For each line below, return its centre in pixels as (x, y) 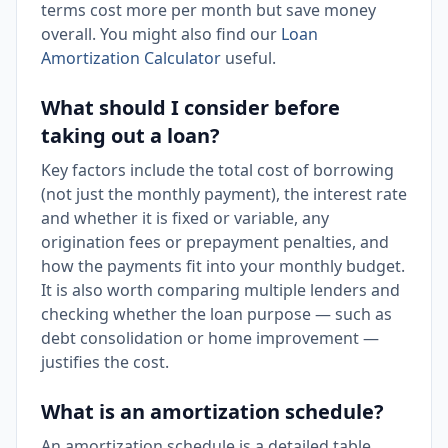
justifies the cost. (105, 362)
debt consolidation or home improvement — (210, 338)
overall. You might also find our (161, 34)
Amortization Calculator (131, 58)
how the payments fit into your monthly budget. (223, 266)
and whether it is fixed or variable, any (185, 218)
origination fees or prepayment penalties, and (215, 242)
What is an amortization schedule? (212, 411)
